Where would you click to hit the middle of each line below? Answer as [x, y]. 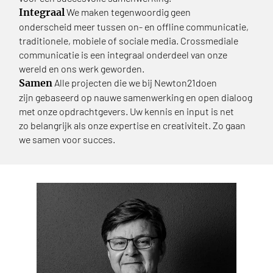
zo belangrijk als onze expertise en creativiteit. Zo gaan [133, 125]
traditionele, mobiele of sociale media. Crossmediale [129, 40]
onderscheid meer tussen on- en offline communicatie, [134, 26]
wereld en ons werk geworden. [82, 68]
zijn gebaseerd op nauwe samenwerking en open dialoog [136, 97]
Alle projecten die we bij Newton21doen [135, 82]
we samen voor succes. [67, 139]
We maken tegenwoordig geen [128, 12]
